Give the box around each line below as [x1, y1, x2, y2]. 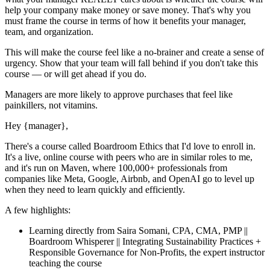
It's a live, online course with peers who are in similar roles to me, [5, 152, 253, 163]
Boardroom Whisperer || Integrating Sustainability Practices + [29, 236, 261, 247]
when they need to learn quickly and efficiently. [5, 184, 185, 195]
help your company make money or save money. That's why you [5, 5, 251, 16]
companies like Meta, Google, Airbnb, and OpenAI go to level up [5, 174, 254, 184]
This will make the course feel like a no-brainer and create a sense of [5, 47, 264, 58]
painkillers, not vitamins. [5, 100, 98, 111]
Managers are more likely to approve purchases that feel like [5, 89, 233, 100]
